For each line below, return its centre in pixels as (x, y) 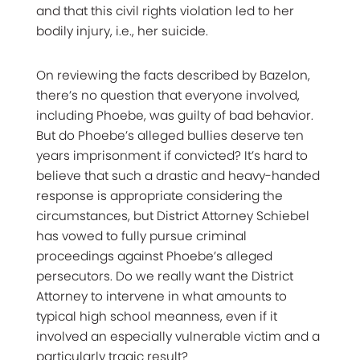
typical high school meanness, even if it (157, 316)
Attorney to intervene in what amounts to (162, 296)
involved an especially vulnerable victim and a (178, 336)
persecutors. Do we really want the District (165, 276)
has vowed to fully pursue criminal (141, 235)
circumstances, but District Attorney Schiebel (173, 215)
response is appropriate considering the (160, 195)
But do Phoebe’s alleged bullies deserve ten (170, 135)
